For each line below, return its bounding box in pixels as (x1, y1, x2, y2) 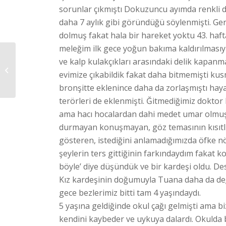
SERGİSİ (18, 71, 42, 80)
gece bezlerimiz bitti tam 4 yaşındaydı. (59, 187, 201, 199)
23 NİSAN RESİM (18, 60, 68, 69)
